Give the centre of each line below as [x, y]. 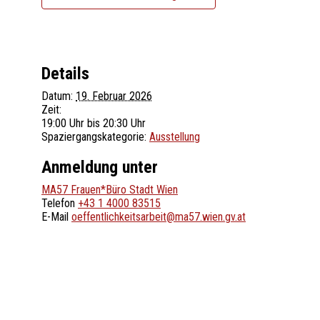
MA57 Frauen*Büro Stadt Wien [110, 190]
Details [65, 73]
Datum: [57, 96]
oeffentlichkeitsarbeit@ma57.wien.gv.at [159, 217]
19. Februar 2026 [114, 96]
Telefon [60, 204]
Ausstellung [175, 136]
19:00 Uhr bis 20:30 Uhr [94, 123]
